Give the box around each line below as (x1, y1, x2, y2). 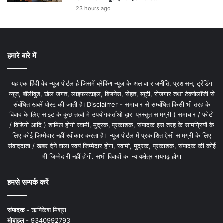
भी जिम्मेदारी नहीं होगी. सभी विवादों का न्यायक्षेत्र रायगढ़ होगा (42, 152, 181, 161)
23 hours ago (76, 5, 111, 12)
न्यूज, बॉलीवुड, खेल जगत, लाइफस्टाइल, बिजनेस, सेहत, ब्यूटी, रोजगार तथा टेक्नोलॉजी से (8, 90, 215, 98)
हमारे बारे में (7, 51, 36, 61)
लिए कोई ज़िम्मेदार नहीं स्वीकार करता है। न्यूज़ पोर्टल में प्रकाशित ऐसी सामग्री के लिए (12, 131, 211, 140)
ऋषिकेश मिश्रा (29, 206, 66, 214)
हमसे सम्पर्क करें (7, 177, 49, 187)
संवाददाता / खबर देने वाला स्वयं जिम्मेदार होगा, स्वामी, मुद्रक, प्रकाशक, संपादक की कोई (7, 142, 216, 150)
